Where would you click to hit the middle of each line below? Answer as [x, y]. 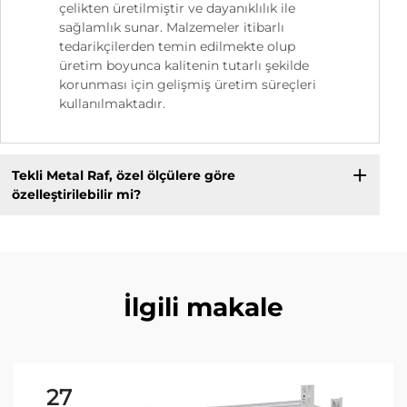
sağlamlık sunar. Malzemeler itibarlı [172, 28]
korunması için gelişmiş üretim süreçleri [188, 85]
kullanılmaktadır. [112, 104]
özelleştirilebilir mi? [76, 194]
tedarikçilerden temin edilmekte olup [177, 47]
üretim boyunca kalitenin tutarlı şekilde [184, 66]
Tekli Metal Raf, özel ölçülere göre [123, 175]
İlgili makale [203, 308]
